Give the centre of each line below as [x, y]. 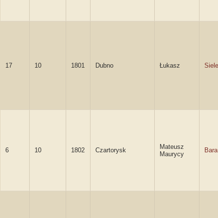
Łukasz [170, 65]
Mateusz [172, 147]
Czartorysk [111, 150]
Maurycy [172, 154]
